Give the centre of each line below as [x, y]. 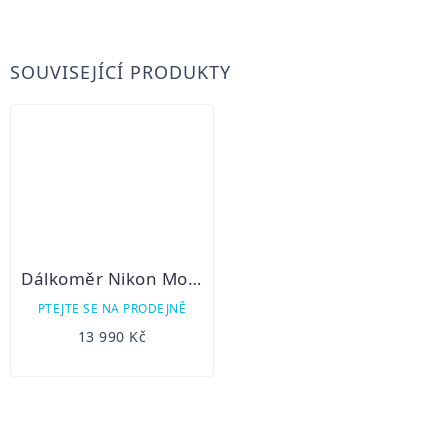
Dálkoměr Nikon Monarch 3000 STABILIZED [194, 278]
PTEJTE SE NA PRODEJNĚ [112, 308]
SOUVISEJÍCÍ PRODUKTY [120, 71]
